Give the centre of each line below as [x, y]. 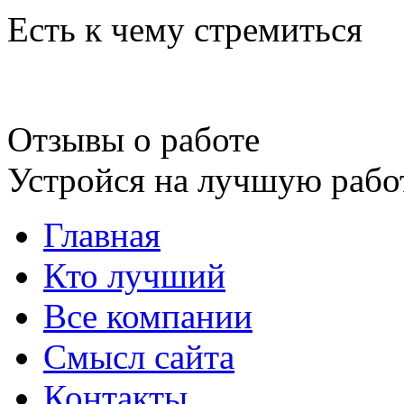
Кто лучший [134, 275]
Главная [102, 234]
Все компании [148, 316]
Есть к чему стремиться [185, 29]
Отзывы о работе [133, 139]
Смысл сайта [139, 356]
